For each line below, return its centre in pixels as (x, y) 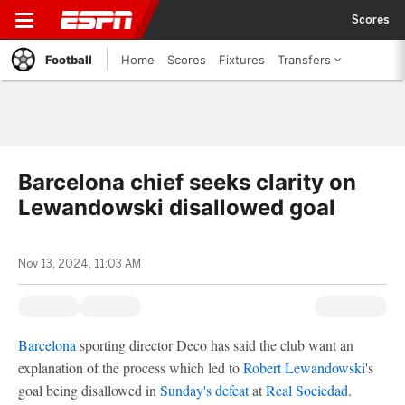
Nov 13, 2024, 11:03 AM (80, 264)
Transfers (304, 60)
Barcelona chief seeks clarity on (187, 182)
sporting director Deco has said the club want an (215, 345)
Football (69, 60)
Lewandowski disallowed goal (177, 207)
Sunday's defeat (204, 390)
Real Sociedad (307, 390)
